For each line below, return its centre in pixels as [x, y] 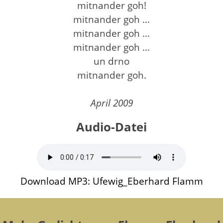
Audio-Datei [111, 126]
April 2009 [111, 103]
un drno [111, 61]
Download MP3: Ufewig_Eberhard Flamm [111, 181]
